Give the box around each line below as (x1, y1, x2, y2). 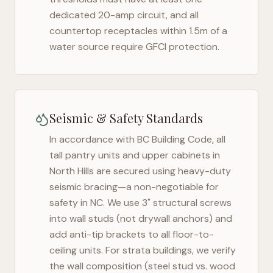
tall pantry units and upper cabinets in (49, 149, 220, 161)
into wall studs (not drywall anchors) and (49, 212, 232, 225)
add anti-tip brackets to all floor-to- (49, 228, 214, 241)
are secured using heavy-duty (94, 165, 231, 177)
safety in (49, 196, 90, 209)
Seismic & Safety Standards (49, 110, 203, 126)
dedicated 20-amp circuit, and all (49, 9, 199, 21)
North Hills (49, 165, 94, 177)
